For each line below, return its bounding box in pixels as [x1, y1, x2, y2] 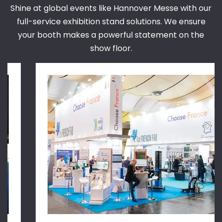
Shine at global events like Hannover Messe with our [10, 2, 212, 14]
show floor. [90, 43, 132, 55]
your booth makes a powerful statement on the [18, 29, 204, 41]
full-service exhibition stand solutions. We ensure [16, 16, 206, 28]
